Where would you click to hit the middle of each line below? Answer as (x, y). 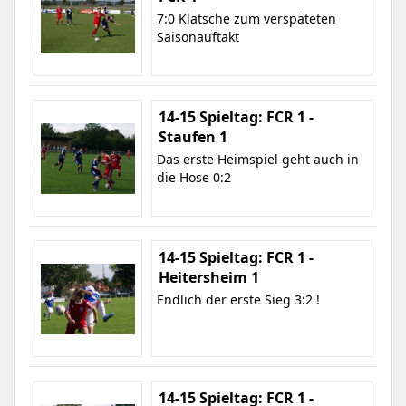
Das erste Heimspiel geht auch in (258, 159)
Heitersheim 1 (209, 277)
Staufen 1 (193, 137)
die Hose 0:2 (194, 177)
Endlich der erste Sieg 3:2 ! (238, 300)
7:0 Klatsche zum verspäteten (246, 19)
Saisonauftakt (198, 37)
